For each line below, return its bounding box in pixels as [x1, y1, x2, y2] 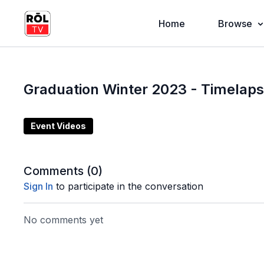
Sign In [24, 180, 54, 192]
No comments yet [24, 214, 104, 226]
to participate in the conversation [53, 180, 204, 192]
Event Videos [31, 121, 87, 131]
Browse [217, 18, 252, 29]
